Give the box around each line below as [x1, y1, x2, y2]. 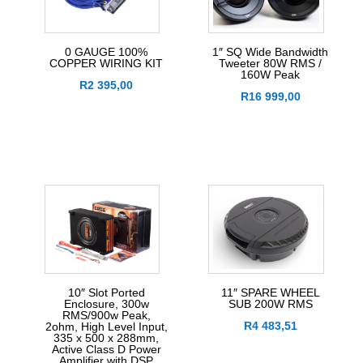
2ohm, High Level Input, [45, 320, 168, 334]
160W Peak [241, 68, 301, 82]
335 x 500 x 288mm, [53, 331, 160, 345]
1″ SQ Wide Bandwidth [212, 45, 329, 59]
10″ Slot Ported [67, 286, 145, 300]
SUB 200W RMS [228, 297, 313, 311]
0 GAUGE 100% [65, 45, 148, 59]
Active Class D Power [51, 343, 161, 357]
